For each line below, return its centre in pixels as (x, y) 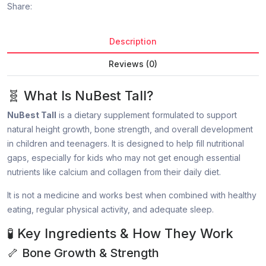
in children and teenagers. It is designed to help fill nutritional (126, 144)
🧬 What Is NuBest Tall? (80, 96)
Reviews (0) (133, 64)
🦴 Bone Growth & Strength (83, 253)
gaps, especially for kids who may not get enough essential (124, 158)
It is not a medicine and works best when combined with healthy (132, 195)
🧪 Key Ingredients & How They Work (120, 234)
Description (133, 42)
